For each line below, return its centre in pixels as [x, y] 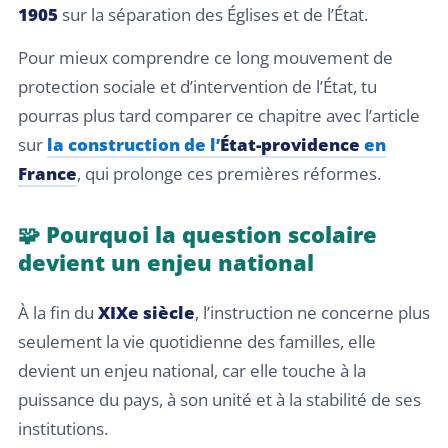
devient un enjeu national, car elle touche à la [192, 371]
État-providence [290, 145]
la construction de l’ [133, 145]
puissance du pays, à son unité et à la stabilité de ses [219, 400]
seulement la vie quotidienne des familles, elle [197, 342]
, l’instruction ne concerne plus [312, 313]
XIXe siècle [146, 313]
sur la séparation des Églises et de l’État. [213, 14]
